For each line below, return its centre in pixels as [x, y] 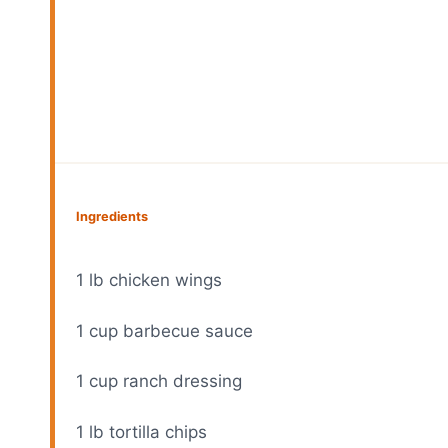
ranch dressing [180, 381]
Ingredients [112, 216]
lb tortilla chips [146, 431]
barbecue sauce [186, 330]
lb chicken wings [153, 280]
